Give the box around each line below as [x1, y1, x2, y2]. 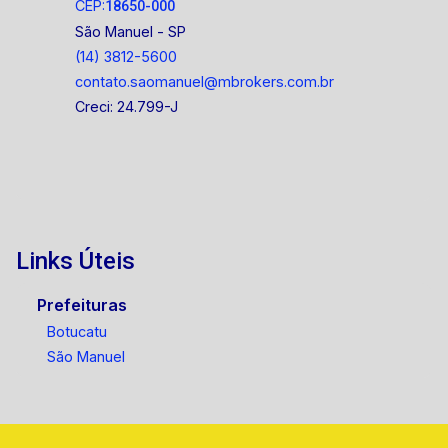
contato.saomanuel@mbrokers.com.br [75, 73, 335, 90]
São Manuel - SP [75, 23, 187, 40]
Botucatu [46, 323, 107, 340]
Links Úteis [16, 247, 135, 275]
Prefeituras [37, 295, 127, 315]
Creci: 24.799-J [75, 98, 179, 115]
